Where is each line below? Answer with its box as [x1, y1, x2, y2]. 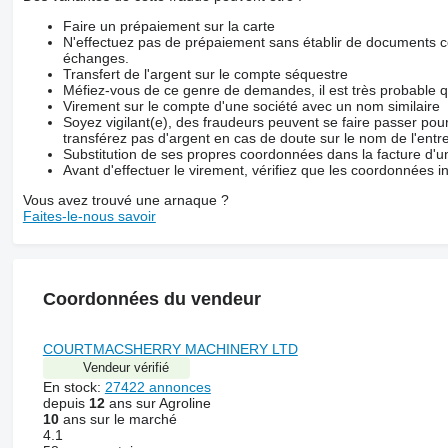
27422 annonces [104, 378, 211, 395]
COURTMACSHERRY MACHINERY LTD [42, 340, 298, 357]
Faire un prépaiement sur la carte [62, 17, 275, 34]
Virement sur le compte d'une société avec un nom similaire [62, 97, 440, 114]
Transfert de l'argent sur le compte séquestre [62, 65, 348, 82]
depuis [42, 394, 89, 411]
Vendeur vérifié [82, 359, 169, 375]
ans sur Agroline [104, 394, 211, 411]
